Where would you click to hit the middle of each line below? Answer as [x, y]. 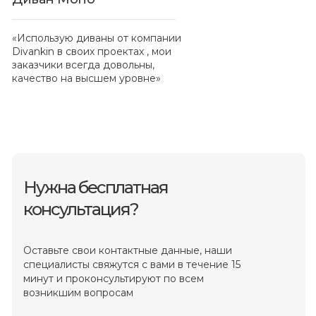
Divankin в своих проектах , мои [92, 51]
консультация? [81, 209]
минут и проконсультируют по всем [114, 278]
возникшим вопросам [78, 292]
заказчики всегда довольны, [83, 65]
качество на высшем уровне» [86, 78]
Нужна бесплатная [96, 187]
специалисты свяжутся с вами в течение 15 [132, 264]
